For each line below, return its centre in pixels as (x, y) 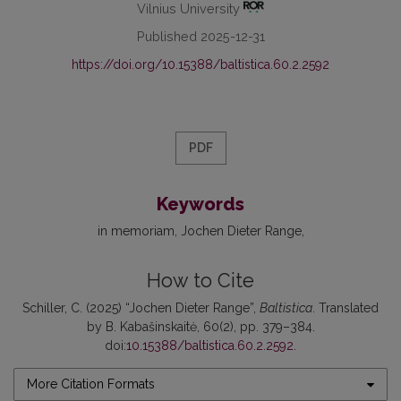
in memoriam (136, 231)
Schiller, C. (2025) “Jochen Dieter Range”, (141, 308)
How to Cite (200, 281)
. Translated (346, 308)
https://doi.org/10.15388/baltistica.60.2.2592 (200, 65)
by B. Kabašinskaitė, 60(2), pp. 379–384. (200, 327)
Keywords (200, 205)
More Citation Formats (91, 384)
